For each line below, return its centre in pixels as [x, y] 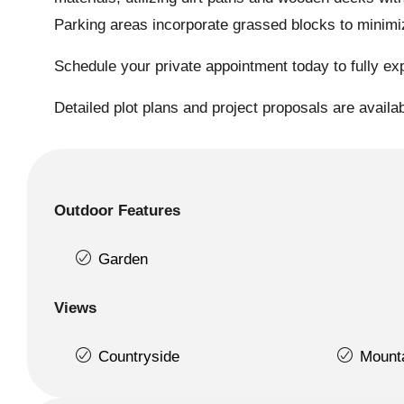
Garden [123, 259]
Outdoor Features [117, 210]
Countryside [139, 356]
